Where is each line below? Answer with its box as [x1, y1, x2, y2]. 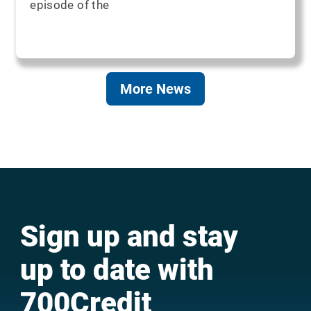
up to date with [19, 252, 214, 287]
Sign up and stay [19, 219, 238, 253]
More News [120, 80, 191, 97]
